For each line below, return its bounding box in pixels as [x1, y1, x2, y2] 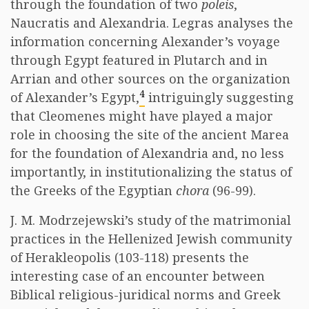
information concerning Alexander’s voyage [10, 33, 280, 50]
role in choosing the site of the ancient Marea [10, 126, 289, 143]
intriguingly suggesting [145, 89, 294, 106]
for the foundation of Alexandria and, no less [10, 145, 284, 161]
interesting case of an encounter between [10, 268, 265, 284]
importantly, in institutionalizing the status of [10, 163, 292, 180]
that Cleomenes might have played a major [10, 108, 273, 124]
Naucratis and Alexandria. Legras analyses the [10, 14, 293, 31]
